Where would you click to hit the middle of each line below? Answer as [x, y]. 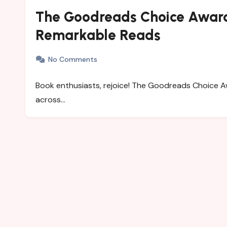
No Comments [73, 59]
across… [50, 100]
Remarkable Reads [98, 35]
